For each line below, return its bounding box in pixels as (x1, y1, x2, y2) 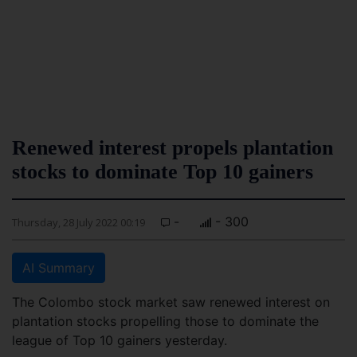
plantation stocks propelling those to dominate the (12, 313, 319, 329)
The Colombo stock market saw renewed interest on (12, 294, 330, 310)
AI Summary (22, 260, 95, 276)
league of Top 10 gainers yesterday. (12, 332, 227, 348)
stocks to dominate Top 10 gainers (12, 160, 313, 183)
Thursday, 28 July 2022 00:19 (12, 215, 145, 229)
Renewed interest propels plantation (12, 136, 333, 159)
